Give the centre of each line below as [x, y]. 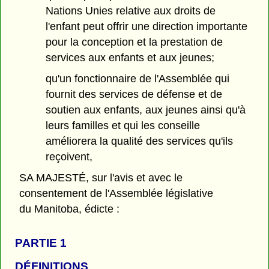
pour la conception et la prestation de [134, 42]
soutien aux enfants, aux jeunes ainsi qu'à [146, 110]
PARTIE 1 [41, 242]
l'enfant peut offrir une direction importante [147, 27]
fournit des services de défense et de [134, 95]
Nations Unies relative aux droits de [131, 11]
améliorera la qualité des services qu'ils [140, 141]
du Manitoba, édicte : [70, 209]
